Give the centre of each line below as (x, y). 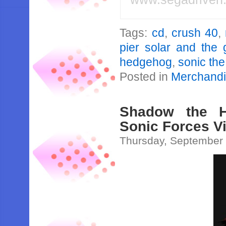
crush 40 (194, 33)
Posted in (146, 77)
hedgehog (146, 62)
